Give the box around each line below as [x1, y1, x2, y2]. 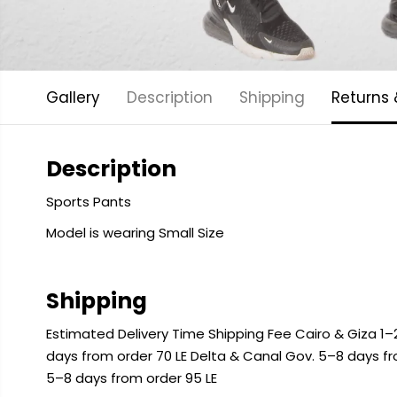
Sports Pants [45, 192, 131, 211]
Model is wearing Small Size [45, 223, 224, 242]
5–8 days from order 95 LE [45, 369, 217, 387]
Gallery [45, 87, 100, 108]
